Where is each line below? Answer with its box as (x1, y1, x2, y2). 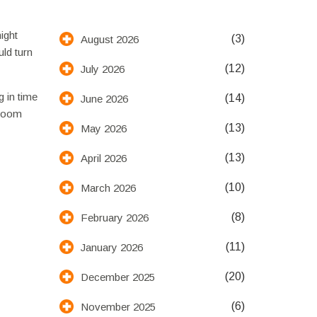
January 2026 (80, 241, 143, 253)
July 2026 (80, 62, 125, 75)
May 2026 (80, 122, 127, 134)
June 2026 (80, 92, 128, 105)
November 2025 (80, 300, 156, 313)
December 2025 (80, 270, 155, 283)
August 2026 (80, 33, 139, 45)
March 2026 (80, 181, 136, 194)
